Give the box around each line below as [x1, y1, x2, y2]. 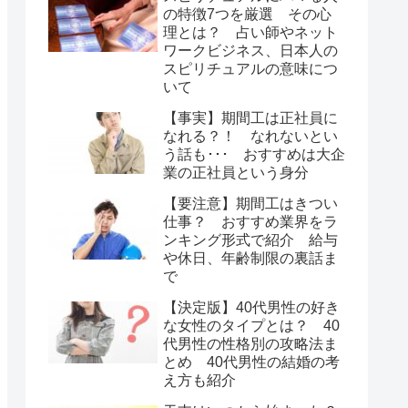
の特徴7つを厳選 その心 [163, 5, 331, 22]
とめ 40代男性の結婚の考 [163, 353, 340, 370]
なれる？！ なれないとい [163, 127, 338, 144]
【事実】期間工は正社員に [163, 109, 338, 126]
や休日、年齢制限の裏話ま [163, 250, 338, 266]
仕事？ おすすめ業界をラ [163, 213, 338, 229]
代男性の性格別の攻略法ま [163, 335, 338, 352]
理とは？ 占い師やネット [163, 24, 338, 40]
